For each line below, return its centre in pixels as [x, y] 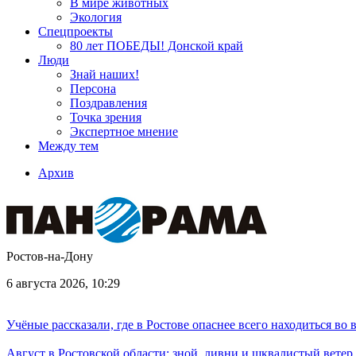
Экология [96, 17]
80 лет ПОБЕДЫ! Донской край [157, 46]
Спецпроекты [75, 31]
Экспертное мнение [124, 132]
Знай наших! [104, 74]
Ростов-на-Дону [50, 256]
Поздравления [108, 103]
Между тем [68, 146]
